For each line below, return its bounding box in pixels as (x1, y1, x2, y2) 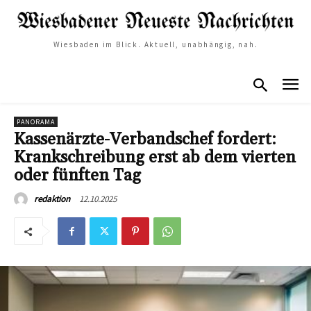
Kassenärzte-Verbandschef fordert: (14, 129, 276, 151)
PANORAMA (17, 117, 55, 127)
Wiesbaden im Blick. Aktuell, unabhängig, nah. (53, 39, 258, 49)
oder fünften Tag (14, 165, 141, 187)
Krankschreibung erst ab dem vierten (14, 147, 296, 169)
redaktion (34, 193, 70, 205)
